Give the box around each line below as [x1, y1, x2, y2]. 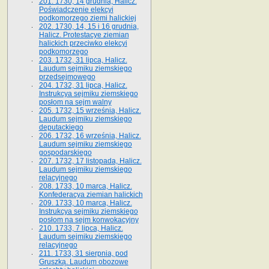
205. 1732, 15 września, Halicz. [38, 106, 141, 115]
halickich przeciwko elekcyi [38, 38, 127, 47]
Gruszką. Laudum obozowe [38, 257, 128, 266]
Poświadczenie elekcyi [38, 5, 113, 14]
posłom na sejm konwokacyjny [38, 215, 139, 224]
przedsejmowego [38, 72, 95, 81]
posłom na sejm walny [38, 97, 112, 106]
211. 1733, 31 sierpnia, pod [38, 249, 128, 258]
